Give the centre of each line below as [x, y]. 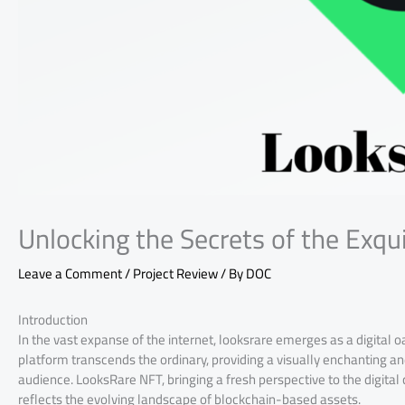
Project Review [175, 274]
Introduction [53, 320]
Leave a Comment [70, 274]
